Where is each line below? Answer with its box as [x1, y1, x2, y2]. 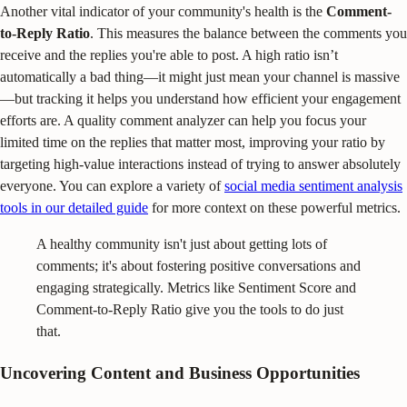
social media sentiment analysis [224, 178, 402, 194]
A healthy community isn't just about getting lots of [36, 236, 327, 252]
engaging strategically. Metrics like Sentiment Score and [36, 280, 356, 295]
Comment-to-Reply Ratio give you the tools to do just [36, 302, 343, 317]
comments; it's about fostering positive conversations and [36, 258, 361, 273]
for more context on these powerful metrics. [148, 200, 401, 215]
